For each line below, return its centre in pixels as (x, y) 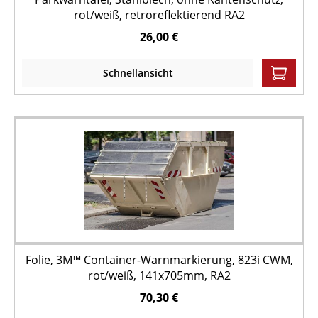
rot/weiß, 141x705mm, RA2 (159, 275)
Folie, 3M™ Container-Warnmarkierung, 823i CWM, (159, 260)
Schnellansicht (138, 73)
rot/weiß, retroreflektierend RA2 (159, 15)
